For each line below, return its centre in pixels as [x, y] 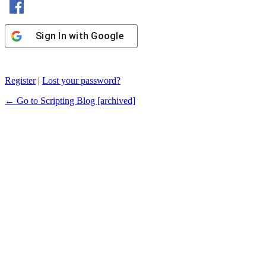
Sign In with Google [80, 36]
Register [20, 81]
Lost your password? [81, 81]
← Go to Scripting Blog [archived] [70, 101]
